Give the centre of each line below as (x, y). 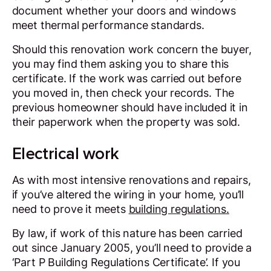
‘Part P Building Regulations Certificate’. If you (126, 263)
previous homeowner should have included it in (130, 108)
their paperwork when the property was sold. (127, 122)
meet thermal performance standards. (109, 25)
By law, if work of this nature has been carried (127, 233)
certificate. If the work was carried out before (126, 79)
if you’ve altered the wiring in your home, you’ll (128, 195)
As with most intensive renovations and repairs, (131, 180)
